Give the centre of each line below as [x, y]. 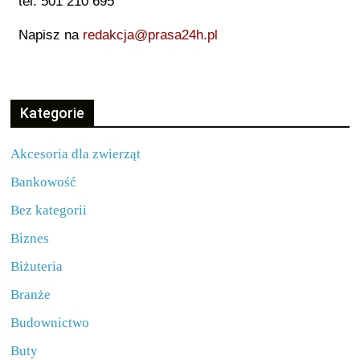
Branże [31, 295]
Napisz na [51, 35]
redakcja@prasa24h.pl [151, 35]
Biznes [30, 238]
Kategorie [53, 113]
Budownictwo [50, 323]
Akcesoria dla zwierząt [76, 154]
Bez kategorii [49, 210]
